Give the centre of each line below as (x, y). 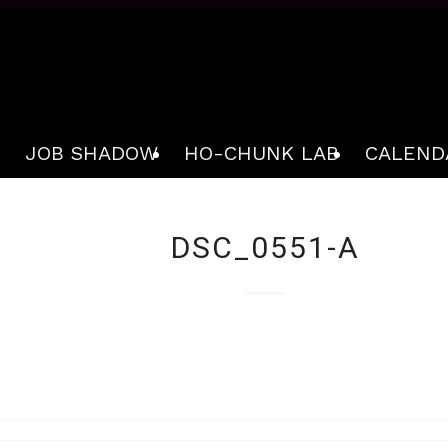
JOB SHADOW (91, 153)
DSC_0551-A (265, 247)
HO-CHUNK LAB (261, 153)
